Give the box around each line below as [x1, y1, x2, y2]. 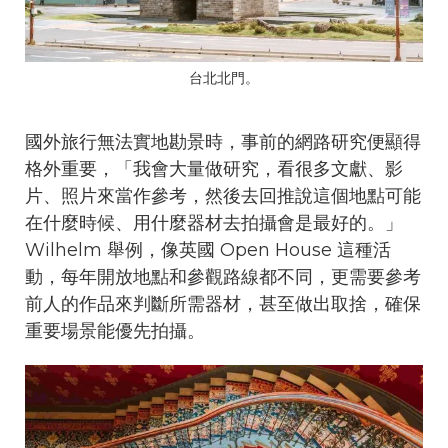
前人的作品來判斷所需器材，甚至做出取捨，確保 [25, 293, 421, 316]
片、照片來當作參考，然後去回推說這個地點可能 [25, 185, 421, 208]
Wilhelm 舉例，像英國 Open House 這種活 [25, 239, 391, 262]
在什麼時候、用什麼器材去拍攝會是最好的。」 [25, 212, 403, 235]
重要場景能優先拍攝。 [25, 320, 205, 343]
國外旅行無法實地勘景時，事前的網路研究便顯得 [25, 131, 421, 154]
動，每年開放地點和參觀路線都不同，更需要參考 [25, 266, 421, 289]
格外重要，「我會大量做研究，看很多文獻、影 [25, 158, 403, 181]
